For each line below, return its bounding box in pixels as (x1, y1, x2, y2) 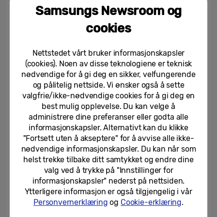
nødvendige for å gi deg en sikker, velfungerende (21, 70, 196, 79)
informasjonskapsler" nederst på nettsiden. (32, 176, 185, 186)
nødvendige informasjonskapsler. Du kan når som (21, 144, 196, 154)
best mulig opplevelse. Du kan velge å (42, 102, 175, 111)
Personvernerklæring (33, 198, 108, 207)
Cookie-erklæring (120, 198, 182, 207)
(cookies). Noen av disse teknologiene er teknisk (25, 59, 192, 68)
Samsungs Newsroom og (35, 3, 182, 18)
